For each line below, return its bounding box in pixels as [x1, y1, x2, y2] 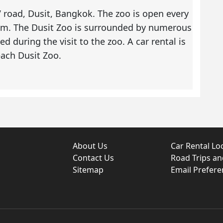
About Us [73, 140, 108, 152]
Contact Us [73, 152, 114, 164]
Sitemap [73, 164, 104, 176]
